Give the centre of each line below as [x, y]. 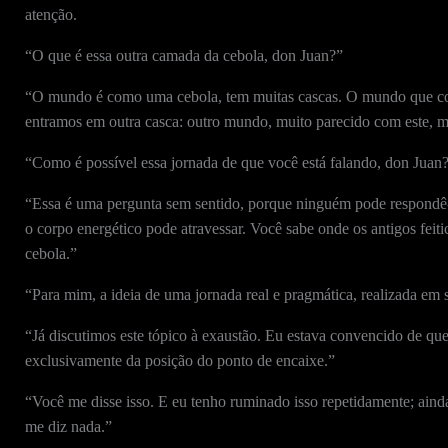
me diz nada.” [68, 426]
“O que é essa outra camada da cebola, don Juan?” [183, 55]
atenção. [50, 14]
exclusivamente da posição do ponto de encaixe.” [179, 360]
